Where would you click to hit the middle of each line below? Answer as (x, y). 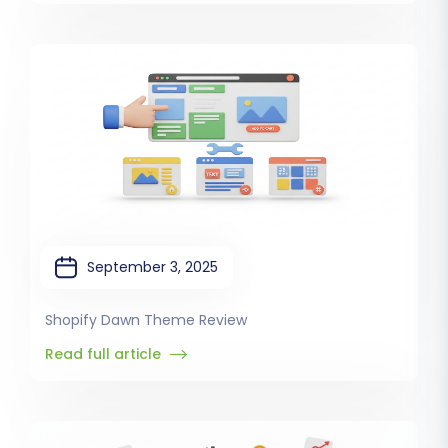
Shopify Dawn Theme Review (146, 320)
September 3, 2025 (152, 267)
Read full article (105, 354)
